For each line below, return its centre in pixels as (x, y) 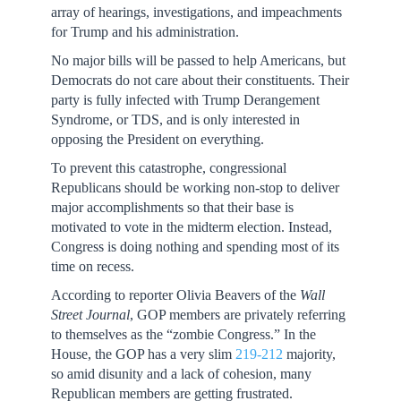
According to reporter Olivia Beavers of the (175, 295)
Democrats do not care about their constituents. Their (200, 80)
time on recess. (92, 266)
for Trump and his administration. (145, 32)
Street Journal (90, 315)
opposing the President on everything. (157, 139)
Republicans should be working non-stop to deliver (195, 188)
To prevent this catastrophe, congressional (168, 168)
